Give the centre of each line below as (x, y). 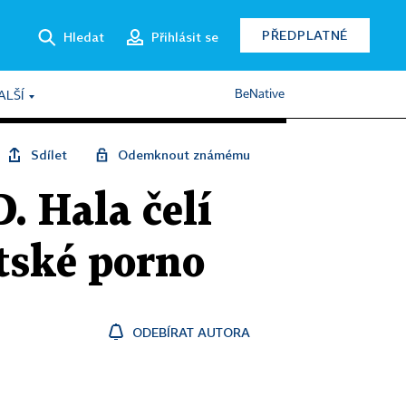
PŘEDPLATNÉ (305, 35)
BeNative (260, 94)
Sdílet (49, 155)
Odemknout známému (184, 155)
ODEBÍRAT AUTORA (191, 332)
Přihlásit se (185, 36)
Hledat (84, 36)
